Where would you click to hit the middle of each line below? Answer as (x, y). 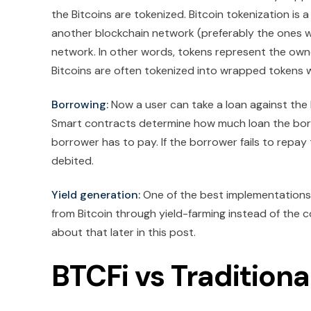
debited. (73, 161)
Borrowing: (80, 105)
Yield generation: (96, 195)
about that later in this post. (124, 233)
